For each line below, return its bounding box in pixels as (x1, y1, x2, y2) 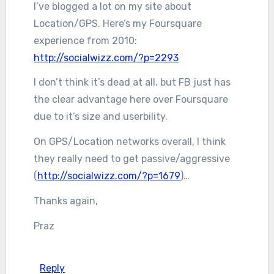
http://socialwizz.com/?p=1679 (37, 170, 181, 182)
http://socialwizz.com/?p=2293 (34, 51, 179, 64)
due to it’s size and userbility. (34, 111, 168, 123)
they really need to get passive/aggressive (34, 153, 231, 165)
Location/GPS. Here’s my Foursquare (34, 17, 202, 29)
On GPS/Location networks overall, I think (34, 136, 226, 148)
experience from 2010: (34, 34, 138, 46)
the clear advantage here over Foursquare (34, 94, 229, 106)
